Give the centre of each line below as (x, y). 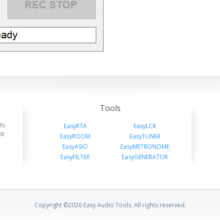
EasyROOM (75, 136)
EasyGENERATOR (145, 157)
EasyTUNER (145, 136)
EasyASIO (75, 147)
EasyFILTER (75, 157)
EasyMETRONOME (145, 147)
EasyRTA (75, 126)
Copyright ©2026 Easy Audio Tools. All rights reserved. (110, 205)
